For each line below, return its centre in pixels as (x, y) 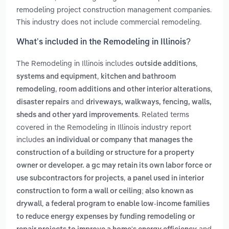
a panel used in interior (166, 179)
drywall (29, 204)
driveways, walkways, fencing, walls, (149, 102)
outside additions (166, 64)
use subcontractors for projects (70, 179)
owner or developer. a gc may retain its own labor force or (114, 166)
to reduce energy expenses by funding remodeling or (106, 217)
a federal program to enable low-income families (128, 204)
